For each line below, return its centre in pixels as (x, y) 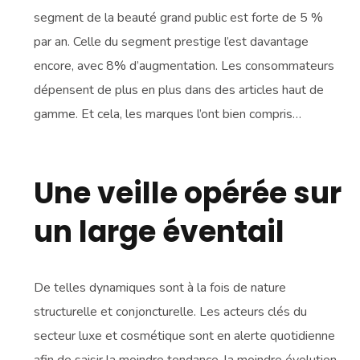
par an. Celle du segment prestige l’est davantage (172, 41)
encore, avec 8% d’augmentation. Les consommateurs (184, 65)
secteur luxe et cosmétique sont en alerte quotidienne (185, 335)
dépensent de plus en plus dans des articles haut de (179, 90)
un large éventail (160, 231)
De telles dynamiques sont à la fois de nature (160, 287)
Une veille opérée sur (188, 193)
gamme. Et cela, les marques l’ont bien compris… (168, 114)
